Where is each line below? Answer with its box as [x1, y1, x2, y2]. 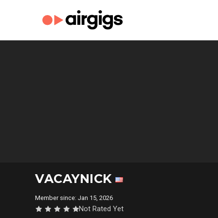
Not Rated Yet [79, 204, 124, 213]
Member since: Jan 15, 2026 [35, 194, 116, 201]
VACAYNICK [35, 171, 115, 186]
